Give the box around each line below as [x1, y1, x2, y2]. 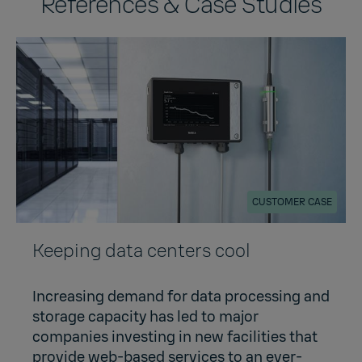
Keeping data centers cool [32, 239, 250, 263]
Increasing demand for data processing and [32, 287, 330, 307]
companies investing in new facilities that [32, 327, 318, 347]
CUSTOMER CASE [252, 196, 332, 209]
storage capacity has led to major [32, 307, 259, 327]
